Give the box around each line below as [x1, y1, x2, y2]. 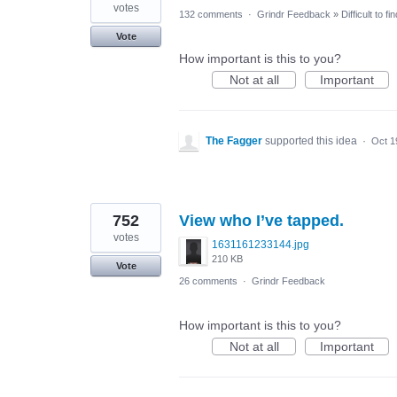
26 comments [179, 276, 237, 287]
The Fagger [206, 135, 262, 148]
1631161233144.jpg [212, 238, 309, 252]
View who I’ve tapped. [179, 212, 344, 230]
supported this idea [265, 135, 360, 148]
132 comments [179, 9, 243, 20]
